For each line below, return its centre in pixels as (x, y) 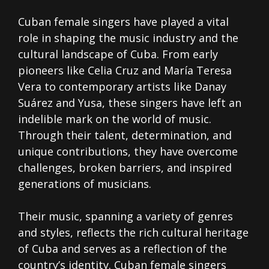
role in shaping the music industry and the (128, 38)
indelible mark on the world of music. (115, 119)
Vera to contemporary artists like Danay (122, 87)
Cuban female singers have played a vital (123, 22)
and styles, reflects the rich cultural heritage (133, 233)
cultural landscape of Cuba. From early (118, 54)
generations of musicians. (85, 184)
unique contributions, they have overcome (128, 152)
